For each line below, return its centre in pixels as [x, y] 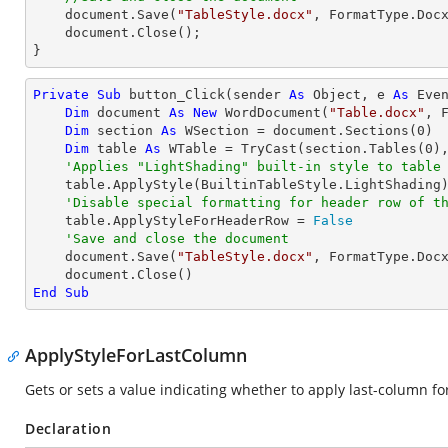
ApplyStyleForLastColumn [136, 355]
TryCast [269, 148]
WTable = [201, 148]
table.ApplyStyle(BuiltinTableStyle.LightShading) [49, 184]
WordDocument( [273, 112]
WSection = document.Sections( [297, 130]
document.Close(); [49, 32]
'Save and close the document [177, 238]
